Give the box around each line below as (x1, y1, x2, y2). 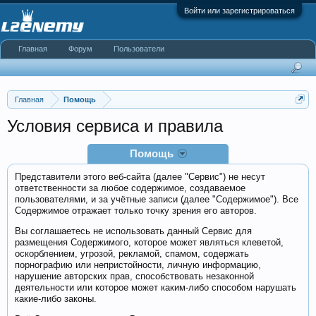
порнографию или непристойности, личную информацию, (15, 260, 261, 270)
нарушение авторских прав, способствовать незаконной (15, 271, 254, 281)
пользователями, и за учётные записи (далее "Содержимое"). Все (15, 194, 298, 205)
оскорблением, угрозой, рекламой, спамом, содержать (15, 248, 249, 259)
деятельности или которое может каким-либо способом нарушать (15, 282, 296, 293)
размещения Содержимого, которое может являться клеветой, (15, 237, 284, 248)
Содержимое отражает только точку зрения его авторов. (15, 205, 257, 216)
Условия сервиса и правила (7, 116, 223, 135)
